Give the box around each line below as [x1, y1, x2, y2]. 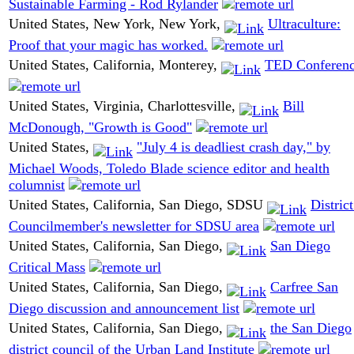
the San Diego [270, 320, 352, 337]
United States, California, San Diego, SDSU [9, 197, 267, 213]
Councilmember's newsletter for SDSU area [9, 217, 259, 234]
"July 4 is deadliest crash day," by [137, 139, 330, 156]
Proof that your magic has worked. [9, 36, 208, 53]
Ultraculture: [268, 16, 341, 32]
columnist [9, 176, 65, 193]
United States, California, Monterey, [9, 57, 221, 73]
